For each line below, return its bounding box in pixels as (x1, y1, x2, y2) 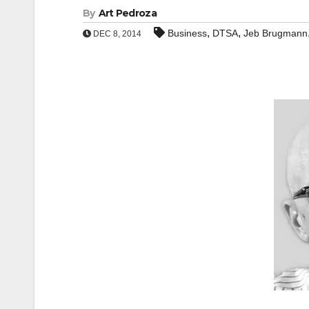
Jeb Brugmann (243, 28, 308, 39)
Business (168, 28, 207, 39)
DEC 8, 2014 (91, 29, 141, 39)
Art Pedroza (98, 7, 157, 19)
